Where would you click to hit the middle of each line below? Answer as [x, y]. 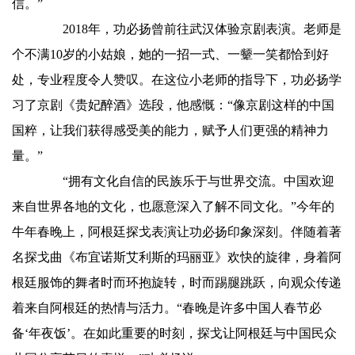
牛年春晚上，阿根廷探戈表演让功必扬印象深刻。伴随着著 [177, 232]
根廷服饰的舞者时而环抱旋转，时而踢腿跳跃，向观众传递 [177, 282]
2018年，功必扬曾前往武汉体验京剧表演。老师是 [189, 29]
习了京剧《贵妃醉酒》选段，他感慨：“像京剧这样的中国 [173, 105]
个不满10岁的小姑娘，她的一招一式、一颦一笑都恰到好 [170, 54]
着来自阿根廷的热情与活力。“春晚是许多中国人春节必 [167, 308]
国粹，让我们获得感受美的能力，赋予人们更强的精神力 [170, 130]
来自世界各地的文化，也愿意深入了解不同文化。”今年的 [173, 206]
